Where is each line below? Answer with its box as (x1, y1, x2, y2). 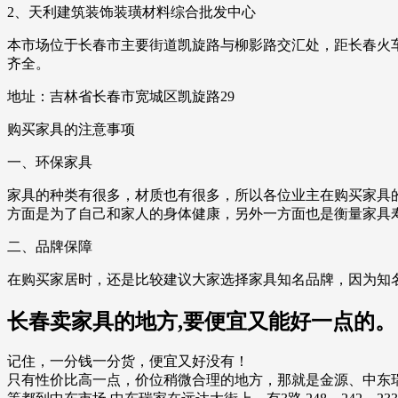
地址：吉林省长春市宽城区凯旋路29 (7, 88, 235, 104)
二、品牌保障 (7, 238, 92, 254)
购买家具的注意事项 (7, 121, 135, 137)
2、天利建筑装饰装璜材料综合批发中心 (7, 4, 256, 20)
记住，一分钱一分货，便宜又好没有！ (7, 354, 249, 370)
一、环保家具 (7, 154, 92, 170)
